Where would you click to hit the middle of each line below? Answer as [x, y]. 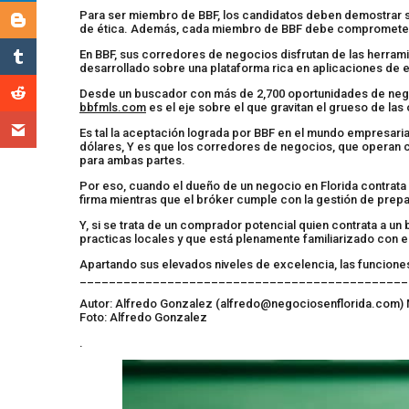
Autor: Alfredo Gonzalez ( [150, 303]
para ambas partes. [132, 160]
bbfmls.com [113, 107]
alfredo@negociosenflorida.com [310, 303]
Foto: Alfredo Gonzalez [143, 317]
